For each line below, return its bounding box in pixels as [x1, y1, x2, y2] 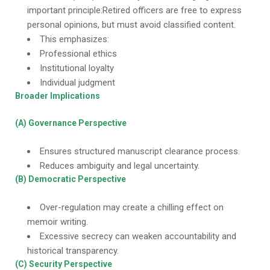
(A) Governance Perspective [15, 118, 127, 128]
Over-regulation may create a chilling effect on [40, 202, 224, 213]
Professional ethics [40, 48, 117, 59]
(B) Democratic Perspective [15, 174, 126, 184]
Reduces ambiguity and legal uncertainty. [40, 160, 199, 171]
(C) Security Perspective [15, 259, 112, 269]
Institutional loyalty [40, 63, 114, 74]
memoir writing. [27, 216, 88, 227]
